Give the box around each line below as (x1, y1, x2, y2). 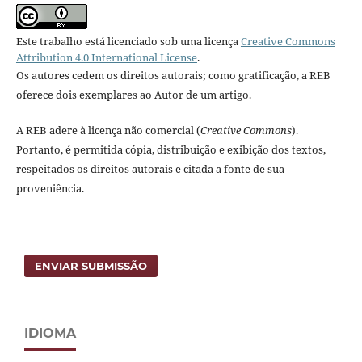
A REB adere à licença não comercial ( (15, 122, 200, 137)
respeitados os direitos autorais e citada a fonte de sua (15, 161, 284, 176)
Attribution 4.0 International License (15, 49, 197, 65)
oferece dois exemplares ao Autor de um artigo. (15, 86, 251, 102)
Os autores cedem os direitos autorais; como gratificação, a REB (15, 67, 330, 82)
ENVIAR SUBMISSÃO (35, 259, 148, 272)
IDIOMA (24, 325, 76, 341)
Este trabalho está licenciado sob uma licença (15, 33, 241, 48)
